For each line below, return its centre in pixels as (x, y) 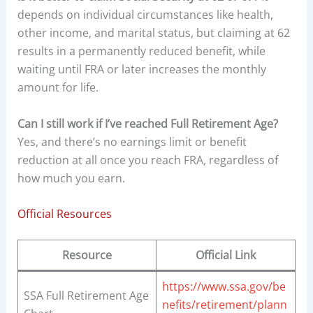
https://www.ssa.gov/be (224, 287)
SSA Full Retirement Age (86, 296)
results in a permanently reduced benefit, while (141, 51)
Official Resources (64, 214)
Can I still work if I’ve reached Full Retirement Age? (147, 123)
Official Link (225, 255)
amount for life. (58, 88)
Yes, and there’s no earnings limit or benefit (132, 141)
